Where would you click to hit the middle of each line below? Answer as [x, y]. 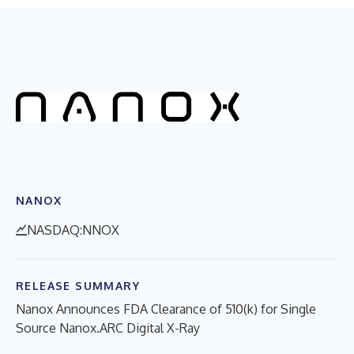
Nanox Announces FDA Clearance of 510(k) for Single [166, 309]
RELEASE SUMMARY [78, 285]
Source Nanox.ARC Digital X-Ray [108, 328]
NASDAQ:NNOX [73, 230]
